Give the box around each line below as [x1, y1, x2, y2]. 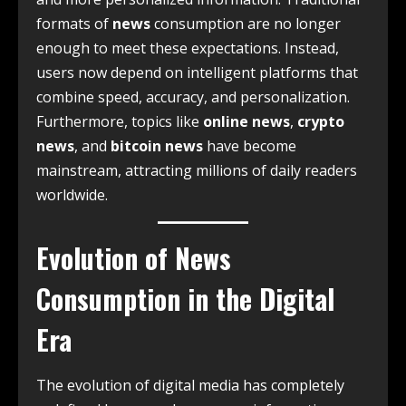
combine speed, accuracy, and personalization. [36, 87, 350, 108]
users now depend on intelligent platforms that [36, 63, 358, 83]
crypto [297, 111, 344, 132]
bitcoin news [111, 136, 203, 157]
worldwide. [36, 185, 108, 206]
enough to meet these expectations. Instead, [36, 38, 339, 59]
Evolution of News [36, 237, 231, 279]
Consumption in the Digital [36, 278, 334, 320]
